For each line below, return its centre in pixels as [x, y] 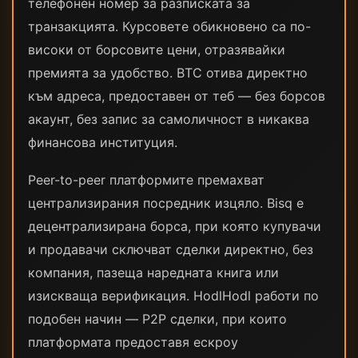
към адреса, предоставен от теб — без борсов [177, 96]
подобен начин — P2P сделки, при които [157, 319]
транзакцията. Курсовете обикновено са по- [169, 26]
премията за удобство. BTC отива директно [168, 73]
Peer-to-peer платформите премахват [146, 180]
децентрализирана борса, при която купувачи [175, 226]
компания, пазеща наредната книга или [153, 272]
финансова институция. [103, 142]
